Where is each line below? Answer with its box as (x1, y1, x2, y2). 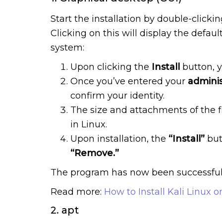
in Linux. (70, 118, 107, 130)
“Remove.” (70, 147, 119, 159)
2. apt (51, 204, 79, 216)
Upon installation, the (70, 133, 166, 144)
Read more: (51, 186, 104, 197)
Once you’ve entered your (70, 75, 185, 87)
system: (51, 42, 84, 53)
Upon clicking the (70, 61, 152, 72)
